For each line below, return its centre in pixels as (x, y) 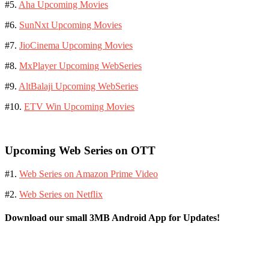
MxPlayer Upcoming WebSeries (80, 66)
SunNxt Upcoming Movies (71, 25)
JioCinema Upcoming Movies (76, 46)
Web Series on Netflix (61, 194)
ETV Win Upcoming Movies (79, 107)
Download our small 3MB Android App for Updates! (112, 217)
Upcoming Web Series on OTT (80, 150)
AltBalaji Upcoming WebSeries (78, 86)
